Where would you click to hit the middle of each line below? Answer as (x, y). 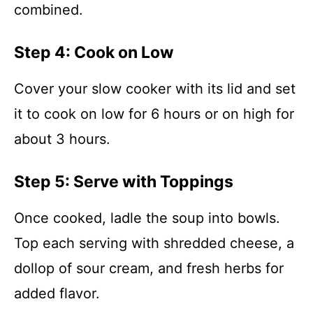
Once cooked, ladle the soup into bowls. (147, 218)
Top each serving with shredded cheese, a (154, 243)
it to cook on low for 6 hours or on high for (154, 114)
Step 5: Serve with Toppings (124, 182)
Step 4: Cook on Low (94, 52)
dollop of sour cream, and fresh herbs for (149, 268)
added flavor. (57, 293)
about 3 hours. (62, 139)
